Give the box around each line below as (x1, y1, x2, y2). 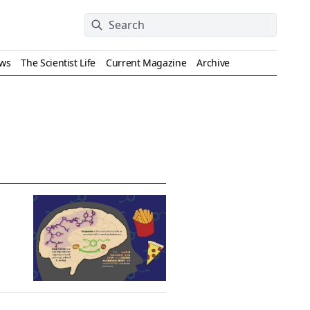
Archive (197, 55, 230, 69)
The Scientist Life (21, 55, 96, 69)
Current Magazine (105, 55, 187, 69)
